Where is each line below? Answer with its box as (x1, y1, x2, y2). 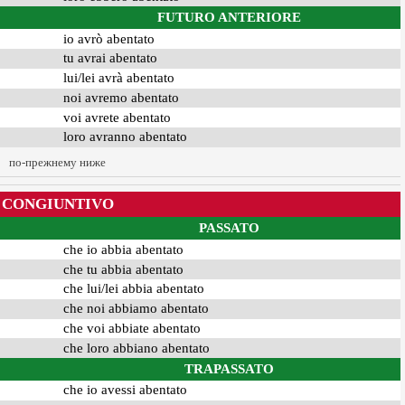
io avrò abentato (62, 31, 155, 46)
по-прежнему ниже (9, 155, 106, 169)
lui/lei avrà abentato (62, 71, 174, 86)
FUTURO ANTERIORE (156, 10, 301, 25)
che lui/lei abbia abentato (62, 281, 204, 297)
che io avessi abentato (62, 382, 187, 398)
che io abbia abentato (62, 241, 184, 257)
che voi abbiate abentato (62, 320, 201, 335)
